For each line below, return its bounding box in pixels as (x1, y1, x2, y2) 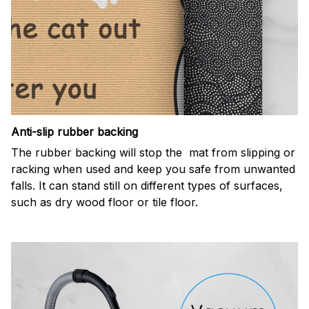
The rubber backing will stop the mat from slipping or (11, 146, 295, 160)
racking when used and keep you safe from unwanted (11, 162, 295, 177)
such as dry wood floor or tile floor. (11, 195, 198, 210)
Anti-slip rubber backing (11, 125, 138, 139)
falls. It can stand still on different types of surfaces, (11, 179, 283, 193)
